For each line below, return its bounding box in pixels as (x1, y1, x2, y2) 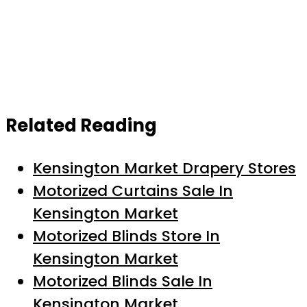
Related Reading (5, 112, 157, 138)
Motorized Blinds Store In (33, 225, 220, 247)
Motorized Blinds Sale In (33, 270, 212, 292)
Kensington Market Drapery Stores (33, 157, 296, 179)
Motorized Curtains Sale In (33, 180, 233, 201)
